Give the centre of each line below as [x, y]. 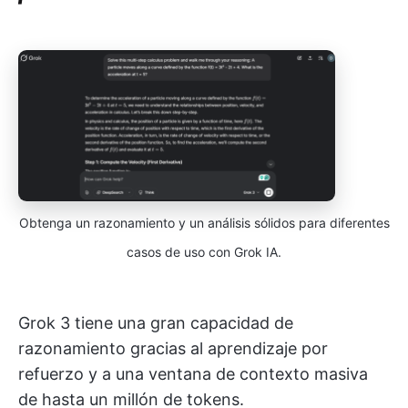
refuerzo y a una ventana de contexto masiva [193, 374]
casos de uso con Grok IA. [204, 252]
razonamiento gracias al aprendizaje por [173, 349]
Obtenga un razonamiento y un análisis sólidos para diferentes [204, 223]
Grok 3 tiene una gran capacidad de [156, 323]
